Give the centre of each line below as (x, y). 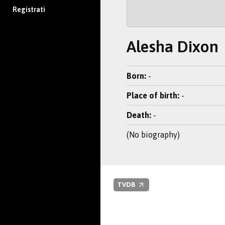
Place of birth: (153, 95)
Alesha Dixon (173, 46)
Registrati (29, 9)
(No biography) (153, 135)
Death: (139, 115)
